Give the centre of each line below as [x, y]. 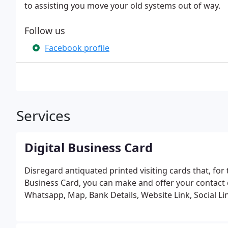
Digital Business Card [89, 147]
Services [43, 116]
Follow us [45, 31]
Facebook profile [77, 48]
